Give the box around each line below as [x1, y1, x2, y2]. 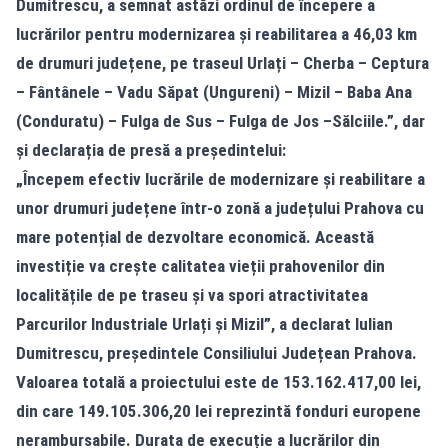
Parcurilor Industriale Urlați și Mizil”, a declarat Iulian [16, 314, 393, 334]
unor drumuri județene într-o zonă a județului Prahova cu [16, 198, 424, 218]
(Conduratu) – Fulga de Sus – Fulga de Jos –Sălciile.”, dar [16, 111, 425, 131]
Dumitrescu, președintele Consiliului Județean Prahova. [16, 343, 417, 363]
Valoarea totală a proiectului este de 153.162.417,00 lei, [16, 372, 421, 392]
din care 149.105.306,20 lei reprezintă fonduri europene [16, 401, 421, 421]
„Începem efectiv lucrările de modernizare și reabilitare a [16, 169, 425, 189]
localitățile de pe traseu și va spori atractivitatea [16, 285, 368, 305]
